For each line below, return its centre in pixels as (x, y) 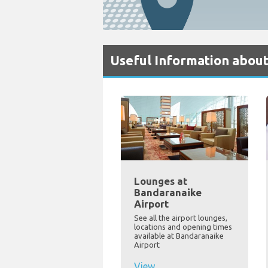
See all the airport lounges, (181, 218)
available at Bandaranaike (179, 236)
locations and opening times (183, 227)
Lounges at (161, 181)
